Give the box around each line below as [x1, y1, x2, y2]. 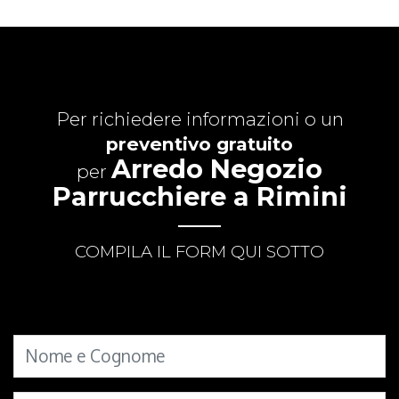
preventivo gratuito [106, 132, 293, 155]
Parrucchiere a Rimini [52, 180, 347, 212]
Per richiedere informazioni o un [55, 107, 344, 130]
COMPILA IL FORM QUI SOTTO [75, 240, 324, 262]
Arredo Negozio [111, 152, 322, 184]
